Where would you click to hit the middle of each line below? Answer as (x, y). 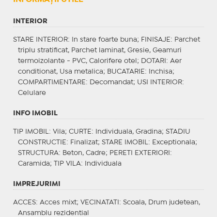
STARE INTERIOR (40, 39)
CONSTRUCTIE (42, 142)
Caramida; (36, 163)
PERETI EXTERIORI (139, 153)
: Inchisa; (159, 71)
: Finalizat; (84, 142)
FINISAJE (155, 39)
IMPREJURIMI (37, 184)
